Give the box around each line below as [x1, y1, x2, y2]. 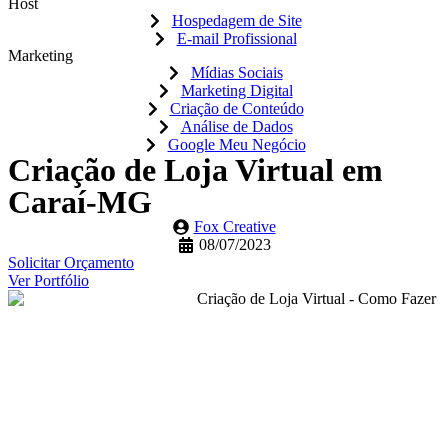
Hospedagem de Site [171, 12, 302, 29]
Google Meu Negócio [167, 136, 306, 153]
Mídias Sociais [190, 64, 283, 81]
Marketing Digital [180, 82, 293, 99]
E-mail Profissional [176, 30, 297, 47]
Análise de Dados [180, 118, 293, 135]
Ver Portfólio [8, 272, 89, 289]
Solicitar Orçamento [8, 254, 134, 271]
